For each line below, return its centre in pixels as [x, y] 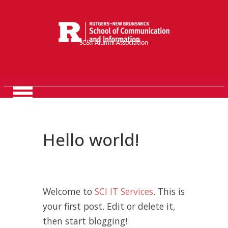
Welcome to [69, 192]
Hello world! [91, 140]
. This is [169, 192]
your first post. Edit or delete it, [109, 206]
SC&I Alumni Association [114, 43]
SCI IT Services [124, 192]
